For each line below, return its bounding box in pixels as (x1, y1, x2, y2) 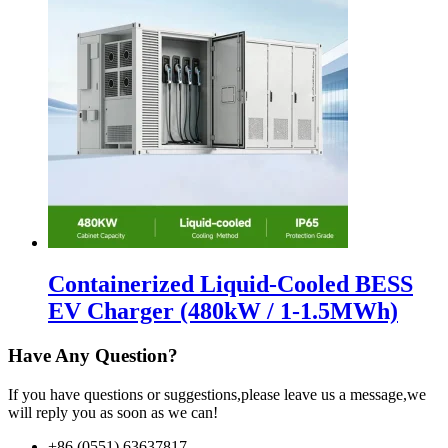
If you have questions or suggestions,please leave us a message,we (8, 386, 426, 404)
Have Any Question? (8, 345, 178, 367)
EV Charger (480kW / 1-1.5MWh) (48, 298, 398, 325)
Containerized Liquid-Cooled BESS (48, 271, 413, 298)
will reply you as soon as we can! (8, 404, 218, 422)
